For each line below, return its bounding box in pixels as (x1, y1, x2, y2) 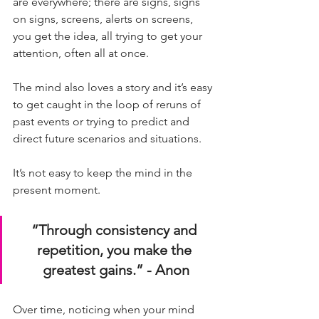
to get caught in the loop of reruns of (13, 98, 204, 111)
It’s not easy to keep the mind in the (13, 166, 195, 179)
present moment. (13, 183, 100, 197)
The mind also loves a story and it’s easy (13, 80, 215, 94)
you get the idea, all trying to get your (13, 29, 205, 43)
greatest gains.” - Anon (42, 261, 189, 278)
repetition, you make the (36, 241, 195, 258)
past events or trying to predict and (13, 115, 192, 128)
